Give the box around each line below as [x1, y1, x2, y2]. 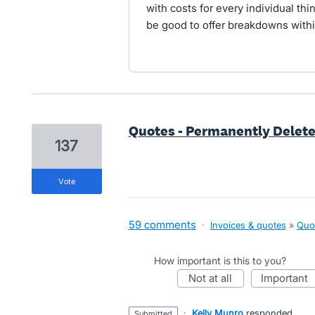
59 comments [128, 218, 196, 231]
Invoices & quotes [210, 219, 286, 231]
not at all [196, 271, 233, 285]
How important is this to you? [153, 255, 286, 266]
